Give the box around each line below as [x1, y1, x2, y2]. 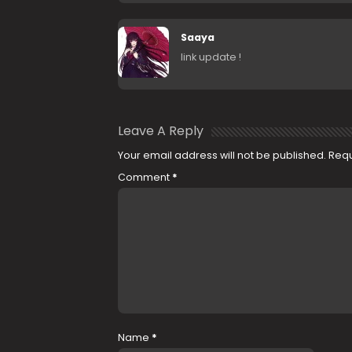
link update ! [180, 50, 241, 64]
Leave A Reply [117, 122, 203, 140]
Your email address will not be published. [117, 148, 326, 162]
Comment [117, 170, 172, 184]
